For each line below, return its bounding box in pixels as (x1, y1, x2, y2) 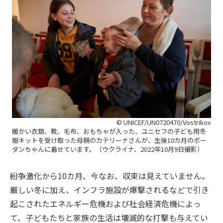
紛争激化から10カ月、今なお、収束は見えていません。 (10, 169, 210, 182)
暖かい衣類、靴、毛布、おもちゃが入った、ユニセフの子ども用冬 (12, 126, 206, 136)
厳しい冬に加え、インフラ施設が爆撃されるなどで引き (10, 183, 209, 196)
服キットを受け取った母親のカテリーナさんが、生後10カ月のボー (12, 135, 207, 145)
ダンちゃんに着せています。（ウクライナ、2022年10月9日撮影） (12, 144, 204, 154)
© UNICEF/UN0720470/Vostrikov (116, 117, 211, 127)
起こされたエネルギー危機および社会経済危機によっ (10, 197, 201, 210)
